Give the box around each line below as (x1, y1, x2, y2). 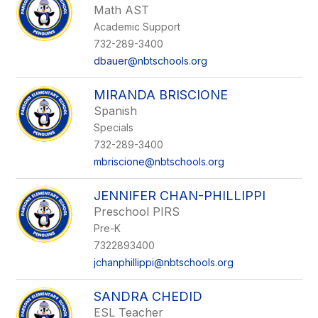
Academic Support (94, 21, 181, 33)
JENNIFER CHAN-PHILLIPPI (94, 188, 266, 203)
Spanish (94, 104, 138, 118)
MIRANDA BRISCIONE (94, 87, 229, 102)
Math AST (94, 3, 150, 17)
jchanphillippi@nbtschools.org (94, 256, 234, 268)
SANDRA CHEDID (94, 289, 203, 304)
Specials (94, 121, 134, 133)
